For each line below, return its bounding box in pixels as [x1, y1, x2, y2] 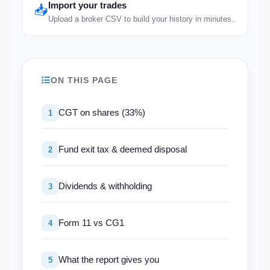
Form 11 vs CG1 [58, 218, 124, 228]
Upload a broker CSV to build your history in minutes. [48, 14, 234, 24]
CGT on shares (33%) [58, 107, 145, 118]
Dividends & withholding [58, 181, 152, 191]
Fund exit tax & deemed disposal [58, 144, 187, 154]
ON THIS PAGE [51, 75, 118, 85]
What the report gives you [58, 254, 159, 265]
